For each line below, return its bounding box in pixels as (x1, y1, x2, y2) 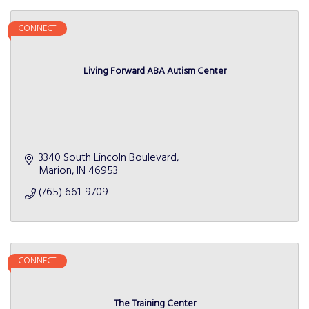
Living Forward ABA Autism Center (83, 63, 226, 80)
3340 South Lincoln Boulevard (39, 149, 177, 168)
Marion (39, 162, 72, 181)
